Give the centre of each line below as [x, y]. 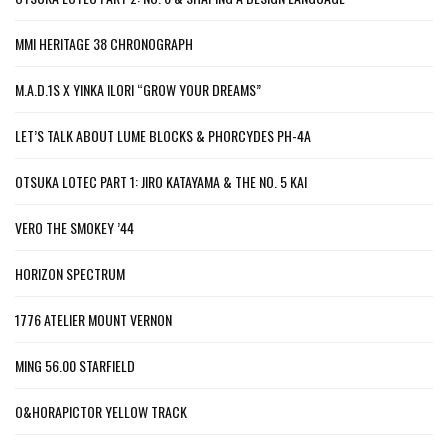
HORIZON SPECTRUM [70, 274]
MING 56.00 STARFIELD [75, 366]
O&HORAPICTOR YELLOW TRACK [101, 412]
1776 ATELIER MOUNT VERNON [93, 320]
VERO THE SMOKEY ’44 [74, 228]
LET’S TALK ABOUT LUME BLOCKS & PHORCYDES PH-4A [163, 136]
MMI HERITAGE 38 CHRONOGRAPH [104, 44]
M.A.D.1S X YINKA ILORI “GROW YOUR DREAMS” [138, 90]
